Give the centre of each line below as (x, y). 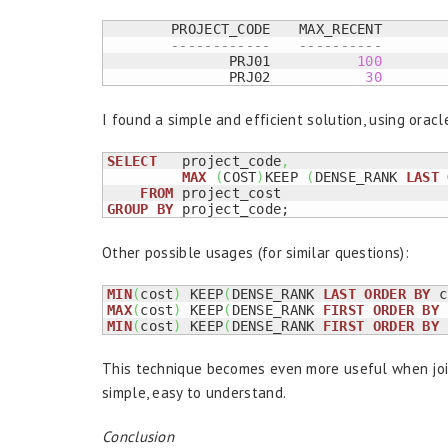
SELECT (132, 161)
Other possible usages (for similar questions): (255, 252)
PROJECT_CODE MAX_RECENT (139, 28)
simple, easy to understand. (194, 392)
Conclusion (138, 436)
